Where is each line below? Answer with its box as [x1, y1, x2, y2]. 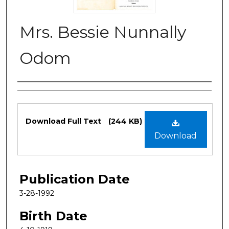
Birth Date [19, 208, 87, 223]
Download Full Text [26, 116, 103, 126]
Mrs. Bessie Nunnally [19, 21, 186, 42]
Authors [17, 85, 66, 100]
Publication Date [19, 171, 130, 187]
